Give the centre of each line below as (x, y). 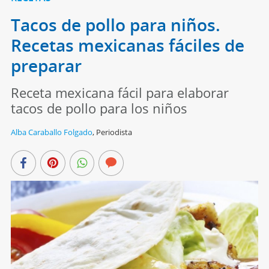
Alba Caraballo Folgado (51, 132)
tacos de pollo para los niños (99, 108)
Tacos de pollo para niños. (115, 25)
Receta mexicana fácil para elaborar (119, 93)
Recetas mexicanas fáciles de (127, 45)
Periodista (114, 132)
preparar (46, 66)
